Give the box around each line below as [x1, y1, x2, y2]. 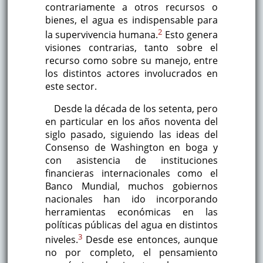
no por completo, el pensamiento [45, 246, 218, 259]
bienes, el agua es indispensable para [45, 13, 218, 26]
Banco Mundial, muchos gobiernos [45, 180, 218, 193]
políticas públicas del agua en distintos [45, 218, 218, 232]
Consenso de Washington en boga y [45, 141, 218, 154]
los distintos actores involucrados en [45, 67, 218, 80]
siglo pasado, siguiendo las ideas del [45, 128, 218, 141]
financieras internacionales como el [45, 167, 218, 180]
